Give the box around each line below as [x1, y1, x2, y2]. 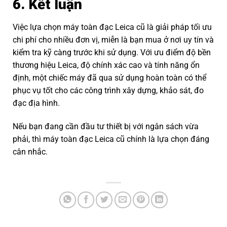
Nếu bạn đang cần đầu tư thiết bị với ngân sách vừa [13, 122, 199, 132]
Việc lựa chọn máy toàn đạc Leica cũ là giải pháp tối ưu [13, 22, 212, 32]
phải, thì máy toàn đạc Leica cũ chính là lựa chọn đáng [13, 134, 209, 144]
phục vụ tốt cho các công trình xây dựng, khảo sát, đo [13, 86, 204, 96]
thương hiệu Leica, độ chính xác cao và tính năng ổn [13, 60, 200, 70]
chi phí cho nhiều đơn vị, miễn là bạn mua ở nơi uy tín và [13, 35, 214, 45]
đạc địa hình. [13, 98, 60, 108]
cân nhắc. [13, 147, 48, 157]
